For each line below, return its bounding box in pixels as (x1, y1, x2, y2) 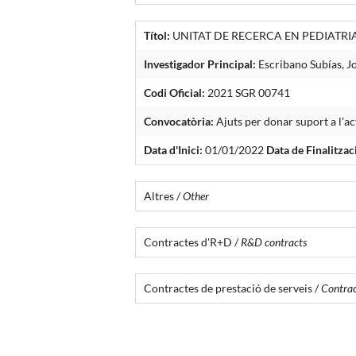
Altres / (144, 188, 184, 203)
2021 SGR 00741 (205, 85, 291, 99)
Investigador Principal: (144, 56, 257, 71)
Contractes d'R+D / (144, 234, 242, 249)
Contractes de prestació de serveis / (144, 281, 322, 295)
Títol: (144, 28, 171, 42)
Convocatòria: (144, 114, 215, 128)
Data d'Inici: (144, 142, 203, 157)
